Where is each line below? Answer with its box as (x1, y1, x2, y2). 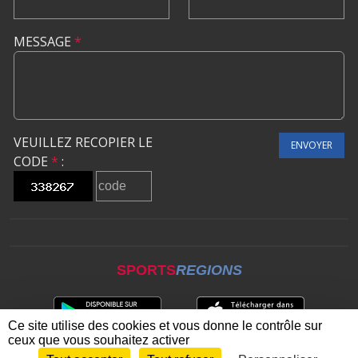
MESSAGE (14, 33, 74, 50)
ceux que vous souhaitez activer (8, 333, 189, 347)
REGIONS (175, 262, 242, 278)
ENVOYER (291, 138, 332, 152)
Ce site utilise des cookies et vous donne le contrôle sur (8, 319, 322, 332)
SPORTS (116, 262, 176, 278)
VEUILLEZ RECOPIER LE (14, 133, 153, 151)
